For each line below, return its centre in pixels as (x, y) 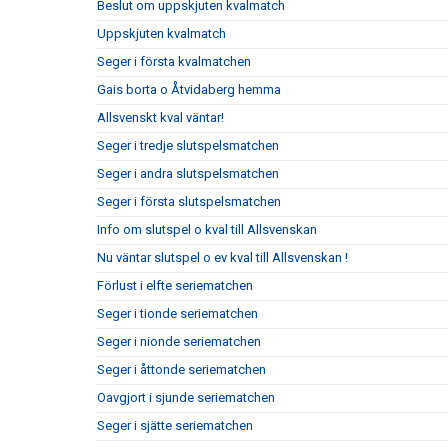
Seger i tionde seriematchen (177, 313)
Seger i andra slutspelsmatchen (188, 173)
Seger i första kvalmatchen (174, 61)
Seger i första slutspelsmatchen (189, 201)
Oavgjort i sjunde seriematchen (186, 397)
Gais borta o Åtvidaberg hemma (189, 89)
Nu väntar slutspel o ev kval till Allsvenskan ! (222, 257)
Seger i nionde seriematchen (179, 341)
